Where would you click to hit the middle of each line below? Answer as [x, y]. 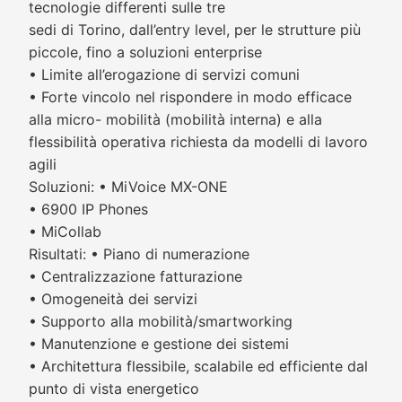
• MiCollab [65, 232]
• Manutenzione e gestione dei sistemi [159, 344]
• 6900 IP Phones [88, 209]
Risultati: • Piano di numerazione [139, 254]
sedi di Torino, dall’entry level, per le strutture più [195, 30]
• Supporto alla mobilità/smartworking [161, 321]
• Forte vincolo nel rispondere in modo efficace [190, 97]
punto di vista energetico [114, 389]
